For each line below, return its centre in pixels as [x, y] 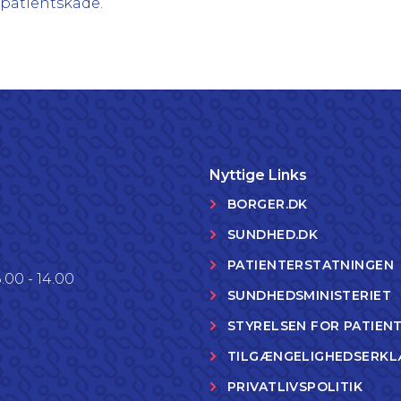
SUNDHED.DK [273, 235]
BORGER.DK [268, 204]
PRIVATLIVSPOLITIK [295, 387]
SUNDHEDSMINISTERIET [309, 295]
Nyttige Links [258, 175]
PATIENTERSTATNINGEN [311, 265]
